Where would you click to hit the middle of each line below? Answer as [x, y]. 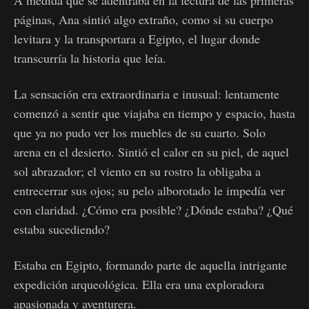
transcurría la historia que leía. [90, 58]
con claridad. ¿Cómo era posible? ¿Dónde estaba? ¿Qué [153, 210]
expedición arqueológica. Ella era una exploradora [139, 285]
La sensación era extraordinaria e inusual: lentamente [147, 94]
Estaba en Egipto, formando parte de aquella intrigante [150, 265]
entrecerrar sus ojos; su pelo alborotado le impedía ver [149, 191]
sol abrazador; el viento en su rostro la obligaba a [137, 171]
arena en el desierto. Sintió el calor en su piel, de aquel [151, 152]
